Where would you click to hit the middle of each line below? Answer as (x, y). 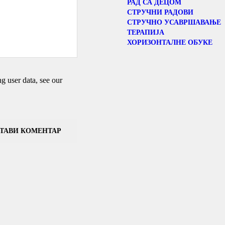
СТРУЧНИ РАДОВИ (160, 12)
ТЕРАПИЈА (145, 32)
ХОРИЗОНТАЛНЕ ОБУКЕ (170, 42)
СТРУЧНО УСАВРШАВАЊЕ (174, 22)
